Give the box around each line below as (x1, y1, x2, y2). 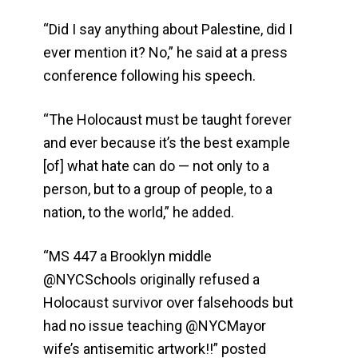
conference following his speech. (43, 67, 257, 85)
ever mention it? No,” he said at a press (43, 44, 288, 62)
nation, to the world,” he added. (43, 204, 235, 221)
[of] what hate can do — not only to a (43, 157, 270, 175)
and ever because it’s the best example (43, 134, 291, 152)
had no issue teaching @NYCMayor (43, 317, 267, 335)
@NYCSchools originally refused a (43, 271, 261, 288)
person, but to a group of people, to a (43, 181, 273, 198)
